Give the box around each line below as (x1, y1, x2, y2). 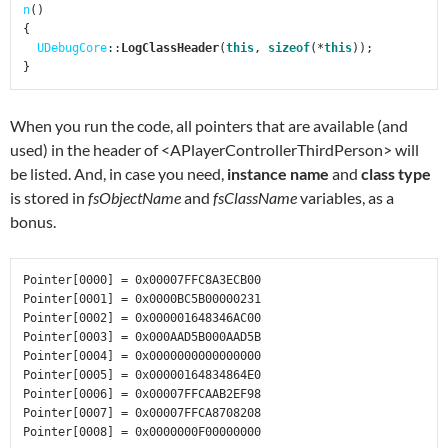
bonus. (10, 212, 56, 231)
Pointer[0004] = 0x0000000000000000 (23, 349, 261, 363)
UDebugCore (37, 41, 107, 55)
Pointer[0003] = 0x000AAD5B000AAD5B (23, 330, 261, 344)
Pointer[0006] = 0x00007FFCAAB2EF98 (23, 387, 261, 401)
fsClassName (213, 188, 297, 207)
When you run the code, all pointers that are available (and (10, 116, 408, 135)
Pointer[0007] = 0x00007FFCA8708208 (23, 406, 261, 420)
